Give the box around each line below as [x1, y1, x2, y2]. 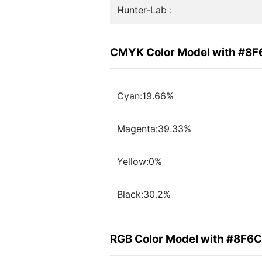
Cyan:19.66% [117, 90, 174, 102]
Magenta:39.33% [117, 123, 191, 135]
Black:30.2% [117, 188, 171, 201]
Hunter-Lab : [117, 4, 172, 16]
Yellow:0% [117, 156, 162, 168]
